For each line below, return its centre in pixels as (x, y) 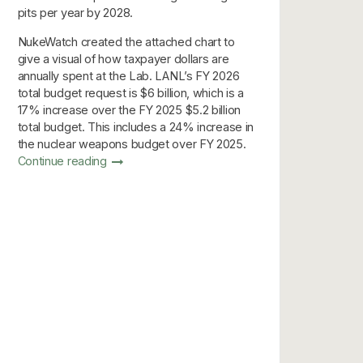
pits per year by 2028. (75, 13)
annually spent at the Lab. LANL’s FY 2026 (128, 76)
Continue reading (64, 161)
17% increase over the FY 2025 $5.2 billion (129, 110)
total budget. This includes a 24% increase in (136, 127)
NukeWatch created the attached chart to (126, 42)
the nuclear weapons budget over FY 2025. (132, 144)
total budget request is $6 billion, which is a (130, 93)
